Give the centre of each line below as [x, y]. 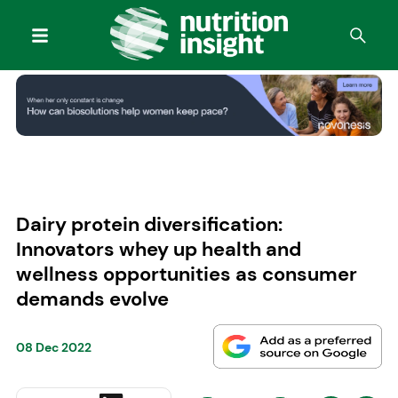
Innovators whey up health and [158, 249]
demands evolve [92, 298]
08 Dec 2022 [53, 348]
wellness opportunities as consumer [186, 274]
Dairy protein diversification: [149, 224]
